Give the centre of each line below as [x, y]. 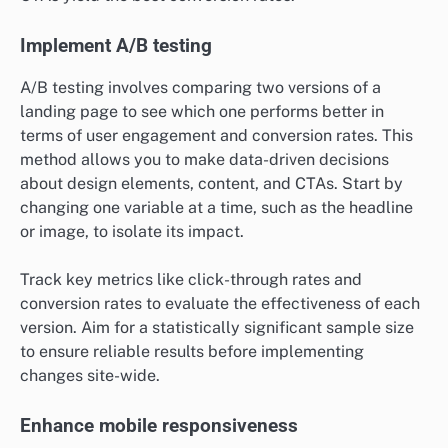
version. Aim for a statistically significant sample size [217, 328]
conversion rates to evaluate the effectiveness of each [220, 304]
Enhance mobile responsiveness [159, 426]
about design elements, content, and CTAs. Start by [211, 184]
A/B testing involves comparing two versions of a [200, 88]
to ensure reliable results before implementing [192, 352]
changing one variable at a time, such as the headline [216, 208]
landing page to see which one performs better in [202, 112]
